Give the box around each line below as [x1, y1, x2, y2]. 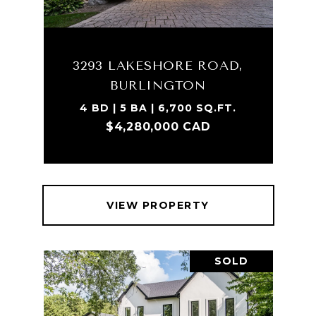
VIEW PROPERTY [107, 199, 209, 212]
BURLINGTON [110, 78, 206, 93]
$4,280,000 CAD [105, 120, 211, 133]
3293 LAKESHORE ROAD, [73, 58, 243, 73]
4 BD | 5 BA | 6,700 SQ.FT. [80, 102, 236, 114]
